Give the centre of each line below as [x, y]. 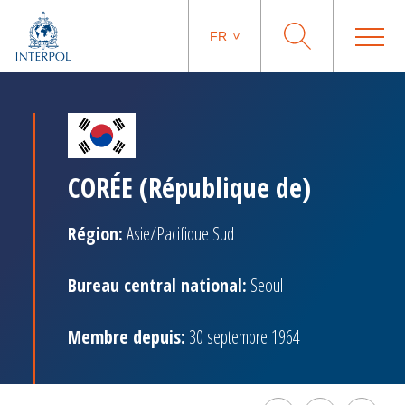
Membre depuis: [127, 337]
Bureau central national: [157, 285]
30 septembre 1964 [243, 337]
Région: [95, 234]
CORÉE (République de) [189, 188]
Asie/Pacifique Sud [179, 234]
